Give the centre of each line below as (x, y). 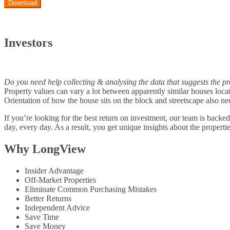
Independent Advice (57, 208)
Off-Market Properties (60, 180)
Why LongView (45, 149)
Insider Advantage (54, 171)
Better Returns (48, 199)
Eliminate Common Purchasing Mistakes (91, 189)
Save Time (42, 217)
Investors (28, 43)
